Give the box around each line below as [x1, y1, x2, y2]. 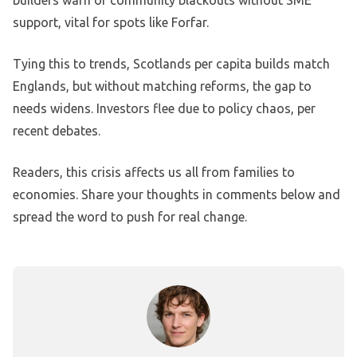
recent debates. [13, 124, 100, 139]
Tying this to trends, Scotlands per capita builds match [13, 57, 330, 72]
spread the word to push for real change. [13, 210, 247, 225]
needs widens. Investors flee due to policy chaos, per [13, 101, 316, 116]
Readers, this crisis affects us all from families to [13, 165, 295, 180]
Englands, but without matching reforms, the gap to [13, 79, 312, 94]
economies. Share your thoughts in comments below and [13, 187, 340, 202]
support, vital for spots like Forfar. [13, 15, 209, 30]
